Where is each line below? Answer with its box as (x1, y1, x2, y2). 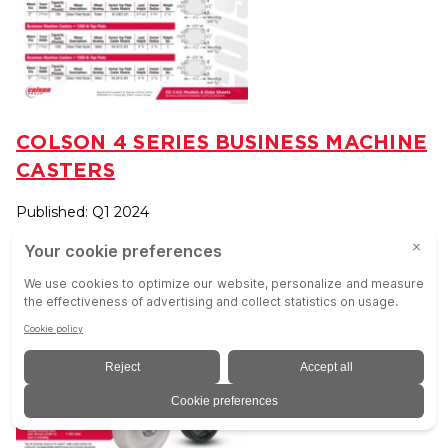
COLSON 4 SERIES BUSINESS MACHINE (16, 129, 427, 153)
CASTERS (16, 157, 115, 181)
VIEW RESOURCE (41, 259, 164, 276)
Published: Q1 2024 (16, 202, 149, 221)
